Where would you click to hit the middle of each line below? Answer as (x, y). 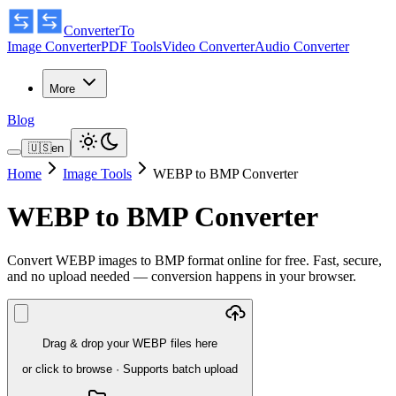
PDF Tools (131, 46)
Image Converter (54, 46)
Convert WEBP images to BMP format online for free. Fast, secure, (194, 260)
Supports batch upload (180, 369)
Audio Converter (302, 46)
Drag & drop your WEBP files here (130, 344)
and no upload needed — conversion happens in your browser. (182, 276)
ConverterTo (99, 30)
